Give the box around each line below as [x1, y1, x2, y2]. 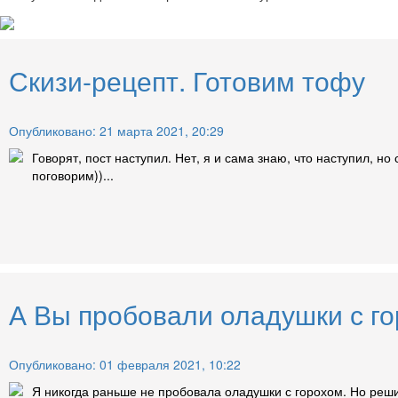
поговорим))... [32, 165, 114, 184]
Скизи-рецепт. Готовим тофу [9, 60, 365, 99]
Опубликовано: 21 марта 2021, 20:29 [9, 121, 224, 139]
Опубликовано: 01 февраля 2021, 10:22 [9, 354, 241, 373]
